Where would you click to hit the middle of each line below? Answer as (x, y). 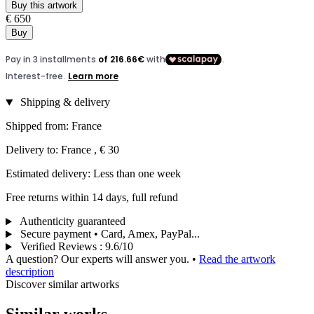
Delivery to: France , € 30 (62, 150)
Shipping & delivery (63, 102)
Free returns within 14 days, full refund (92, 198)
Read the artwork (237, 259)
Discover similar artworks (62, 285)
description (30, 272)
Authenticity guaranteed (71, 221)
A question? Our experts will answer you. (99, 259)
